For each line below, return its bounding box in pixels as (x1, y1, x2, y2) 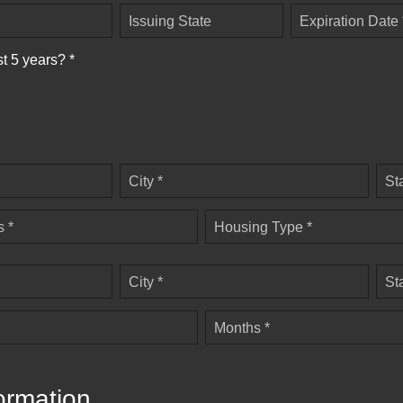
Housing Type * (214, 219, 312, 236)
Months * (214, 320, 270, 336)
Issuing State (129, 13, 211, 29)
